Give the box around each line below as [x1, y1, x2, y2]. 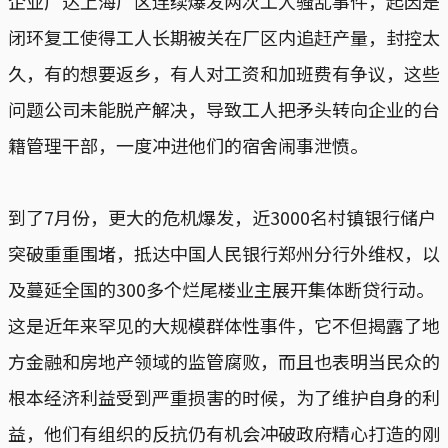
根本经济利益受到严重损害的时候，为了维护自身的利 [8, 383, 440, 410]
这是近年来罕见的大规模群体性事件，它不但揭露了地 [8, 311, 440, 338]
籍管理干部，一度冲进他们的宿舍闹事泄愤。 [8, 131, 368, 158]
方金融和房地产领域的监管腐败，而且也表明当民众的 [8, 347, 440, 374]
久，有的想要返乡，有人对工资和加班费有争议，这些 [8, 59, 440, 86]
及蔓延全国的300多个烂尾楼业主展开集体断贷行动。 [8, 275, 434, 302]
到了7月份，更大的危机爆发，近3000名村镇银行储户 [8, 203, 436, 230]
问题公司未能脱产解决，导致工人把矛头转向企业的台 [8, 95, 440, 122]
